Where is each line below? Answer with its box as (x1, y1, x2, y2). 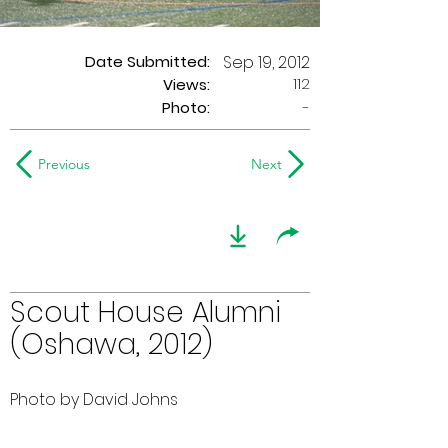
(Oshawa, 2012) (10, 325, 213, 364)
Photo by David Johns (10, 388, 178, 411)
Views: (163, 74, 210, 95)
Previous (38, 155, 90, 173)
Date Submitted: (85, 51, 210, 72)
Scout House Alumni (10, 293, 281, 332)
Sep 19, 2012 (223, 51, 310, 74)
